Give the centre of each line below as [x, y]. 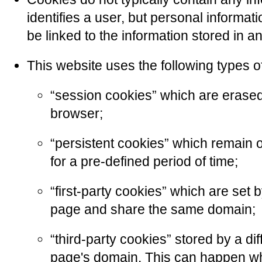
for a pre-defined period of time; [144, 161]
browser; [77, 113]
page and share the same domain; [153, 209]
